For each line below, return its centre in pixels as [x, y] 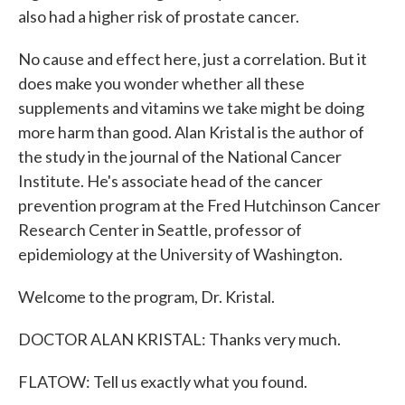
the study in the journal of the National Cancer [180, 156]
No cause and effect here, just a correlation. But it [193, 59]
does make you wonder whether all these [161, 83]
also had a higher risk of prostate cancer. [159, 16]
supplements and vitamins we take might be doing [191, 108]
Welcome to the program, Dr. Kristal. [146, 297]
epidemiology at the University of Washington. [180, 254]
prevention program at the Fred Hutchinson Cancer [199, 205]
